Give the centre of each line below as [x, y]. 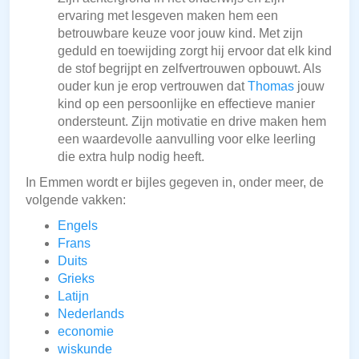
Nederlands [91, 314]
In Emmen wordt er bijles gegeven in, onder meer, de [175, 183]
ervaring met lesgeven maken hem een [168, 16]
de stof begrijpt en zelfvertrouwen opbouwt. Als [190, 69]
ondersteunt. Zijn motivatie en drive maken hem [192, 122]
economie [86, 332]
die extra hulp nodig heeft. [131, 157]
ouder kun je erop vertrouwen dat [153, 87]
